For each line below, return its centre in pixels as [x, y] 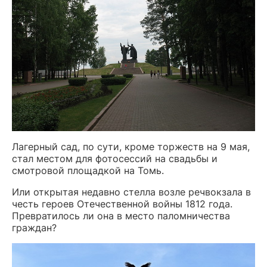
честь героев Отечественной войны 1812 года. [122, 204]
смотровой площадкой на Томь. [88, 170]
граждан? [34, 228]
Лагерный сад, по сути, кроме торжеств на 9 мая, [131, 147]
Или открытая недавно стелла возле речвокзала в [131, 192]
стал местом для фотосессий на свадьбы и [115, 159]
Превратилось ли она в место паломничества [121, 216]
